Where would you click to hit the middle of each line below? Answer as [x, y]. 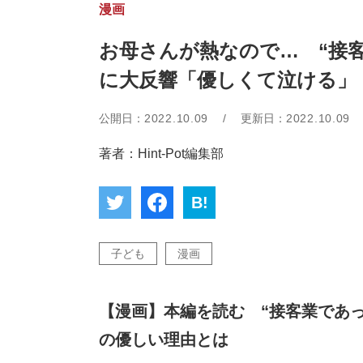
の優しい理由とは [164, 340]
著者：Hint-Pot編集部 [161, 154]
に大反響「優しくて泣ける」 [228, 80]
